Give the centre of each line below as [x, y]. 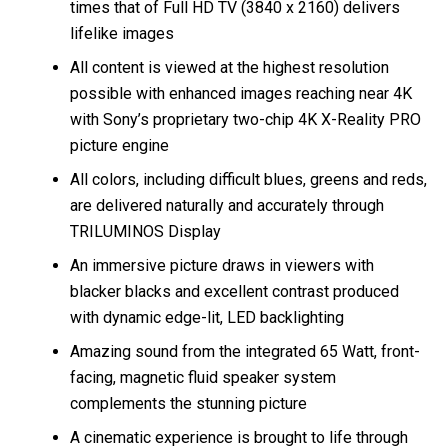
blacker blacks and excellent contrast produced [234, 291]
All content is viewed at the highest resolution [229, 67]
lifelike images [122, 33]
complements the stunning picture [188, 403]
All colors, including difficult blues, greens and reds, [248, 179]
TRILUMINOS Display [145, 231]
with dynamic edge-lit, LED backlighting [207, 317]
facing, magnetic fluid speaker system [203, 377]
